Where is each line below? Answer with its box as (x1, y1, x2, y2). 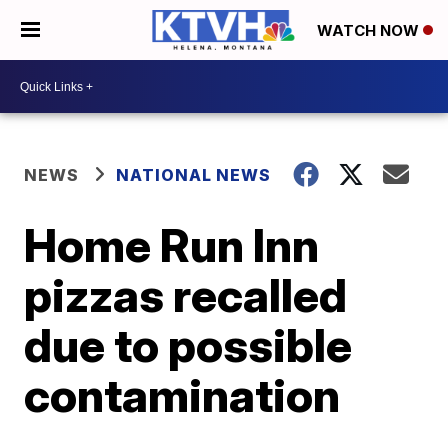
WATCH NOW (317, 21, 423, 41)
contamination (24, 367, 341, 423)
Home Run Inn (24, 217, 320, 273)
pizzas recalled (24, 267, 348, 323)
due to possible (24, 317, 353, 373)
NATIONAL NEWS (116, 165, 272, 185)
